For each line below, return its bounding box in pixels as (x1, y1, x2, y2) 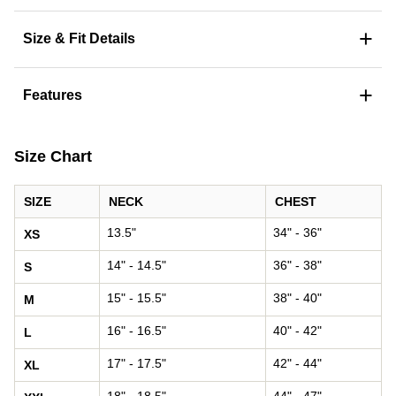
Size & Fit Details (23, 31, 135, 46)
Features (23, 88, 82, 103)
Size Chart (14, 147, 92, 165)
